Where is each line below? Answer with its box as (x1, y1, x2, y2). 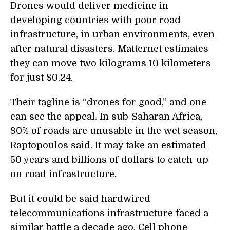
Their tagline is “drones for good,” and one (10, 97, 206, 108)
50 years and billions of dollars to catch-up (10, 155, 208, 165)
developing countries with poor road (10, 15, 181, 26)
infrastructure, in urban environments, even (10, 29, 215, 40)
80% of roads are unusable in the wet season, (10, 126, 217, 137)
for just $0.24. (10, 72, 73, 83)
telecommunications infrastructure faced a (10, 208, 208, 219)
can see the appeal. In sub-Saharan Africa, (10, 111, 202, 122)
